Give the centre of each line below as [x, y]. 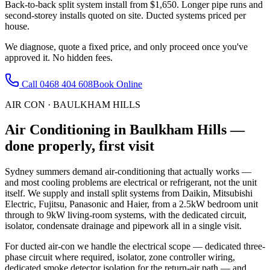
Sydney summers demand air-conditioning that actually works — [128, 172]
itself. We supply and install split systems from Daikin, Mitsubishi [129, 193]
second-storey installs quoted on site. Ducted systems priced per [125, 15]
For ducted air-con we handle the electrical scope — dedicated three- [135, 246]
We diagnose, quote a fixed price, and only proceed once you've [126, 46]
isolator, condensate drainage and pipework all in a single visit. [123, 226]
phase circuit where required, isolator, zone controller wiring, [120, 257]
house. [17, 26]
